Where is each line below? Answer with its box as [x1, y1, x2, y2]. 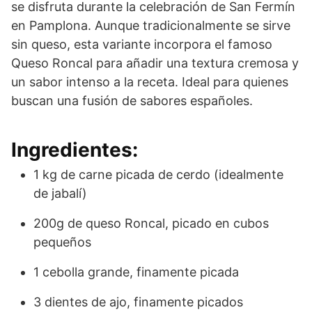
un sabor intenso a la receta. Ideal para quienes [11, 74, 288, 89]
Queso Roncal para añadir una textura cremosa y [11, 55, 299, 70]
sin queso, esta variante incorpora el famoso [11, 36, 272, 52]
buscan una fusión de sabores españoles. [11, 93, 253, 108]
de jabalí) [33, 185, 87, 201]
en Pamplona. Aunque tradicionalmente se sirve [11, 17, 290, 33]
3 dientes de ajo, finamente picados [33, 294, 243, 309]
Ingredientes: [11, 137, 138, 162]
